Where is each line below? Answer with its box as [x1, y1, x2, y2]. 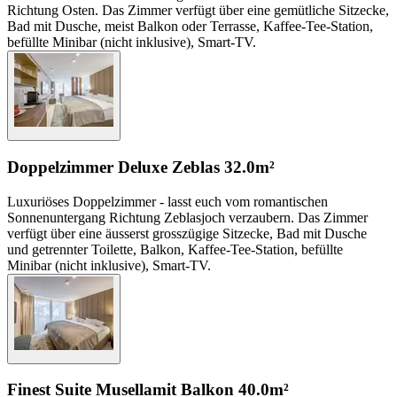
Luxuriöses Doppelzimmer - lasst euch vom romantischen [7, 193, 328, 209]
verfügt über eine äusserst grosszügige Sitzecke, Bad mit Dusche [7, 225, 367, 241]
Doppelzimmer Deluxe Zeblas [7, 157, 220, 176]
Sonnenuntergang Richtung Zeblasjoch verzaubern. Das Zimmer [7, 209, 368, 225]
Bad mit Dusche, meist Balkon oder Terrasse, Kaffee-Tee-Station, [7, 19, 373, 35]
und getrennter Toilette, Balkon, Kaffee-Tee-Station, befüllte [7, 241, 343, 257]
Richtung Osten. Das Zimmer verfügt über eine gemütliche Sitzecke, [7, 3, 389, 19]
